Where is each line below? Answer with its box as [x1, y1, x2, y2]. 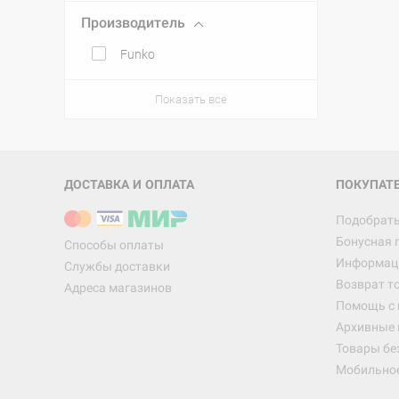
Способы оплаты [64, 238, 164, 252]
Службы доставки [64, 259, 170, 273]
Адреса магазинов [64, 281, 172, 295]
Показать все [155, 93, 227, 106]
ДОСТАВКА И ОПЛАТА [64, 177, 194, 191]
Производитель [81, 14, 185, 31]
